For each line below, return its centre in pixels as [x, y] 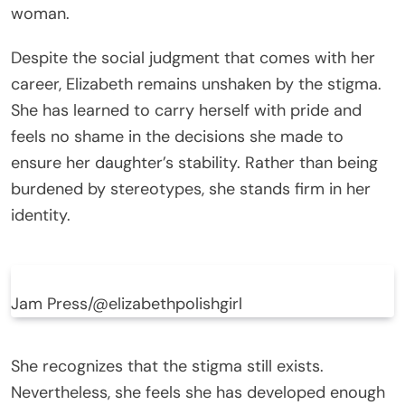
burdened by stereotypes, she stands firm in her [191, 188]
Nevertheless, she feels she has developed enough [198, 392]
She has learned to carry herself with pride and [186, 110]
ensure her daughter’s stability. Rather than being [194, 162]
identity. [41, 215]
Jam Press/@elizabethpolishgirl [127, 303]
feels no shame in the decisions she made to [177, 136]
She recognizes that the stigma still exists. [167, 366]
